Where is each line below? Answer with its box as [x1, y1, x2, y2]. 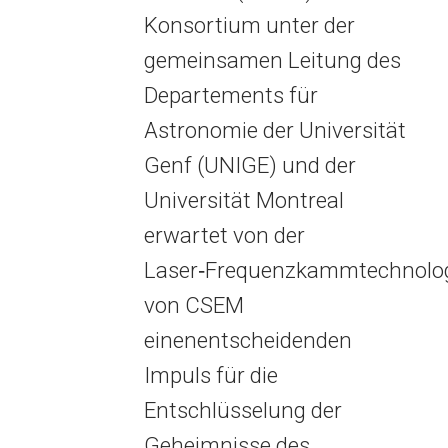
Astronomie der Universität [143, 117, 406, 143]
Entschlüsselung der [143, 397, 342, 423]
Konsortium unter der [143, 12, 355, 38]
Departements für [143, 82, 318, 108]
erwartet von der [143, 222, 305, 248]
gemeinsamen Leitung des [143, 47, 401, 73]
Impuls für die [143, 362, 278, 388]
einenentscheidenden [143, 327, 352, 353]
